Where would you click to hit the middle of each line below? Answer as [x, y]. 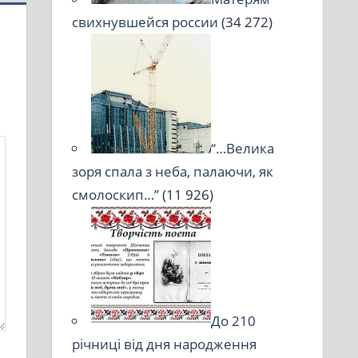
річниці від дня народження [165, 344]
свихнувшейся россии [145, 22]
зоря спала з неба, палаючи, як [173, 171]
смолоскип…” [116, 194]
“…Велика [243, 148]
